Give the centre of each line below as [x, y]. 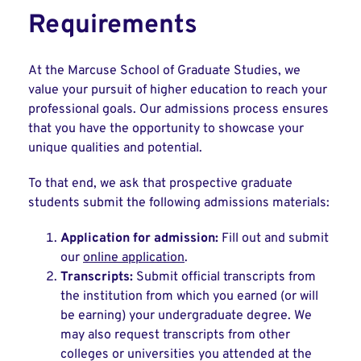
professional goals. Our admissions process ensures [178, 110]
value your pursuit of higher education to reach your [178, 90]
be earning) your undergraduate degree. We [186, 316]
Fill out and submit [274, 239]
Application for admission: [139, 239]
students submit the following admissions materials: [179, 203]
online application [134, 258]
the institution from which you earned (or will [189, 297]
